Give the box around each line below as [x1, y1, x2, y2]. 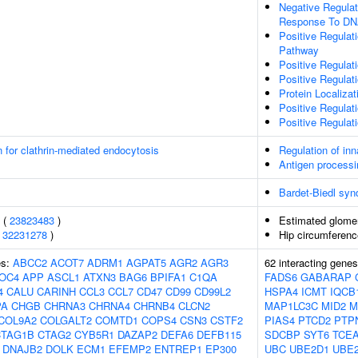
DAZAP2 [117, 327, 157, 342]
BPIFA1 [150, 269, 186, 284]
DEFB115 [197, 327, 241, 342]
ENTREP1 [154, 341, 202, 356]
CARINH [37, 284, 76, 299]
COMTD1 [95, 312, 138, 328]
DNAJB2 [2, 341, 42, 356]
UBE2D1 [289, 341, 329, 356]
